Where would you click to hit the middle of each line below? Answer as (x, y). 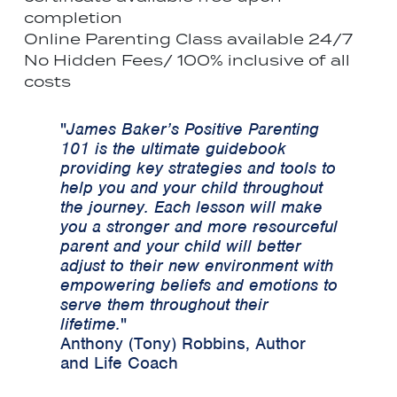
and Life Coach (119, 362)
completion (73, 17)
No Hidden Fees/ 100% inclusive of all (187, 60)
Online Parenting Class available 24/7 (188, 39)
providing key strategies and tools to (198, 167)
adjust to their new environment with (196, 265)
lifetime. (90, 323)
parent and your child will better (180, 245)
